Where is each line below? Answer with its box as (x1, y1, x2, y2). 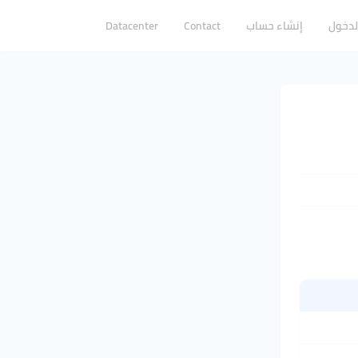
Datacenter (105, 14, 158, 36)
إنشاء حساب (246, 14, 303, 36)
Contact (184, 14, 221, 36)
